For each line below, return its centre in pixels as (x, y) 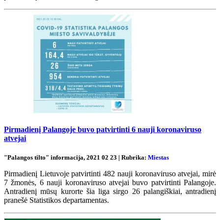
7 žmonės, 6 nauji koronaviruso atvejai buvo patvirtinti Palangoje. (110, 182)
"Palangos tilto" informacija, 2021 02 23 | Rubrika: (76, 157)
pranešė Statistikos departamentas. (56, 200)
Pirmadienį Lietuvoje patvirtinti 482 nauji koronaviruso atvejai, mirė (110, 173)
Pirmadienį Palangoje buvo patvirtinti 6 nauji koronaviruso (103, 130)
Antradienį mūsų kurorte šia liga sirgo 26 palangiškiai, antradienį (110, 191)
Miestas (158, 157)
